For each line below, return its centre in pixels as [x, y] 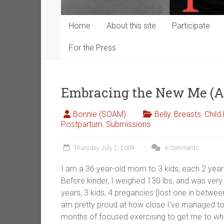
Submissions [128, 124]
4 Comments [181, 148]
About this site [131, 26]
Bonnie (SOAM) [99, 114]
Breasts [187, 114]
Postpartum [82, 124]
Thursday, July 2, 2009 [104, 148]
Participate [191, 26]
